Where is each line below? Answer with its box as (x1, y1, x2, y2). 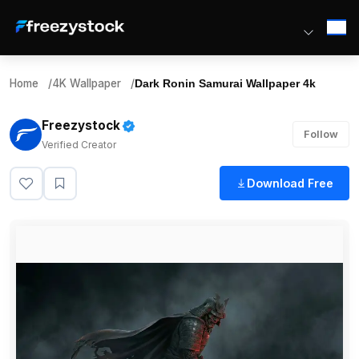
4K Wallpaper (52, 77, 121, 90)
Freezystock (42, 118, 120, 133)
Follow (304, 127, 339, 140)
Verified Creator (42, 139, 116, 151)
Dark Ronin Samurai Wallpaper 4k (135, 78, 316, 90)
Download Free (246, 176, 333, 190)
